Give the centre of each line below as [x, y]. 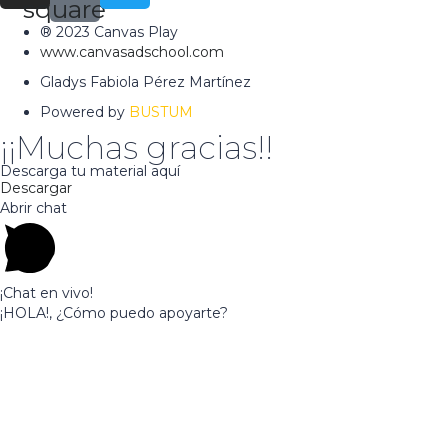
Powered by [84, 111]
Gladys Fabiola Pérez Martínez [145, 81]
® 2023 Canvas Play [109, 31]
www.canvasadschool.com [132, 51]
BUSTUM [161, 111]
